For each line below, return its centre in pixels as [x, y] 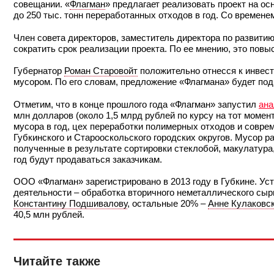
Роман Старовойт [101, 71]
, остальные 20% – [168, 204]
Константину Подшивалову [70, 204]
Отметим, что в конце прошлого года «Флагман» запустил [136, 104]
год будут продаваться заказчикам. [88, 159]
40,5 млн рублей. [49, 215]
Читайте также [57, 261]
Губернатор [39, 71]
